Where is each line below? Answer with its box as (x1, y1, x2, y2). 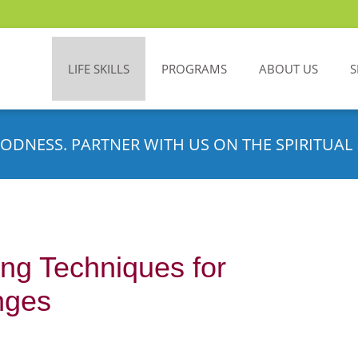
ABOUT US (259, 61, 318, 77)
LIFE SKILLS (68, 61, 129, 77)
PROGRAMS (161, 61, 227, 77)
